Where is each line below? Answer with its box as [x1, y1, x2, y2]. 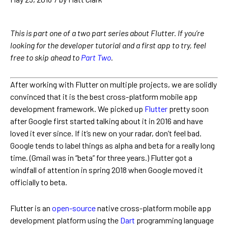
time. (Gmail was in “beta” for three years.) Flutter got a [10, 153, 192, 163]
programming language [135, 215, 214, 225]
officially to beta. [10, 177, 67, 187]
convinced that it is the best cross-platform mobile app [10, 92, 197, 102]
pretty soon [167, 104, 209, 114]
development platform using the [10, 215, 120, 225]
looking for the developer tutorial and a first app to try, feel [10, 40, 206, 50]
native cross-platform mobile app [96, 203, 211, 213]
